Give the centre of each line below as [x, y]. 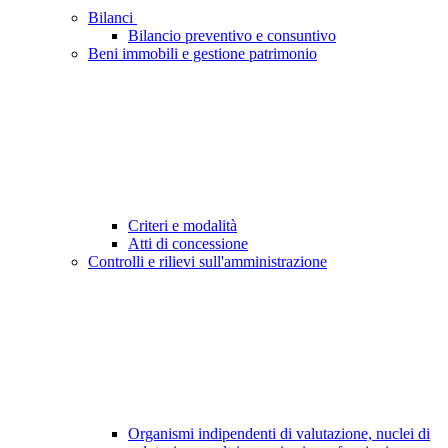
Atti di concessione [188, 244]
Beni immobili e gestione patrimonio [202, 54]
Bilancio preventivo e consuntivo [232, 36]
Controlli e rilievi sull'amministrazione [207, 262]
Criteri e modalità [182, 226]
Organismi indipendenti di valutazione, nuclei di [279, 434]
